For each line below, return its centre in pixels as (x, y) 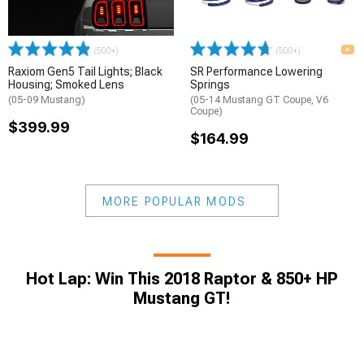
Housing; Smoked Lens (66, 84)
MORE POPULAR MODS (174, 201)
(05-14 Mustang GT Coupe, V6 (259, 100)
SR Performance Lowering (256, 71)
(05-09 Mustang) (47, 100)
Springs (210, 84)
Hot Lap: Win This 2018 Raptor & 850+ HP (182, 278)
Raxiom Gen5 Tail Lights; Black (85, 71)
